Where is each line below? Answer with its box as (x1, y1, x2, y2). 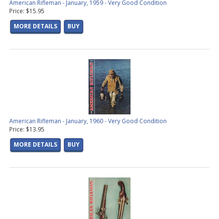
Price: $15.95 (9, 7, 44, 16)
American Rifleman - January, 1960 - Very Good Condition (9, 117, 167, 126)
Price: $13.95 (9, 125, 44, 134)
